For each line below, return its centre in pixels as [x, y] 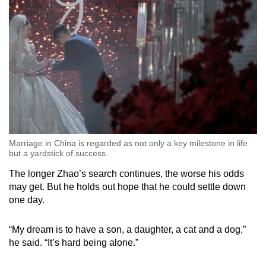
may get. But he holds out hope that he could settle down [127, 186]
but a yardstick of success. [58, 153]
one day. [27, 199]
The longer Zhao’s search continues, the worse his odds [126, 173]
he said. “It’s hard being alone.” [74, 242]
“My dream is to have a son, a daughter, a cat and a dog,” [127, 229]
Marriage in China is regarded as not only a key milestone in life [128, 143]
